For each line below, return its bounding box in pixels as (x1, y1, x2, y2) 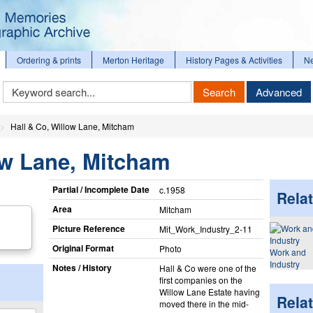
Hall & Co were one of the (159, 261, 256, 274)
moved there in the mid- (159, 297, 249, 310)
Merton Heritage (103, 54, 164, 66)
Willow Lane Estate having (159, 285, 260, 298)
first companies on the (159, 273, 242, 286)
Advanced (255, 85, 302, 99)
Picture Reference (52, 221, 125, 235)
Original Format (52, 241, 114, 254)
